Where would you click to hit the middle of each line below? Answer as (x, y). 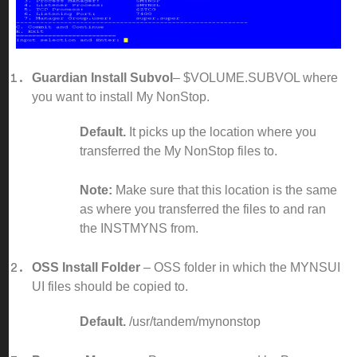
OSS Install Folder (86, 268)
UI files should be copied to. (110, 287)
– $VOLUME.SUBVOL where (255, 78)
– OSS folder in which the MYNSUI (240, 268)
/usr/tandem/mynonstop (193, 322)
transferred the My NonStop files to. (178, 151)
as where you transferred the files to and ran (203, 210)
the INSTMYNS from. (144, 229)
